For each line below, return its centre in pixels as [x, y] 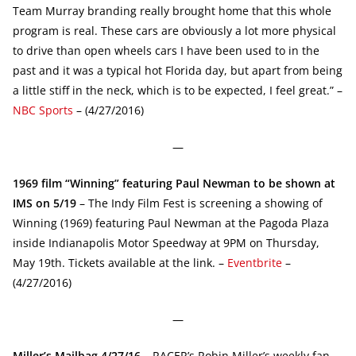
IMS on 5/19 [44, 203]
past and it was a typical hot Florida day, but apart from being [178, 70]
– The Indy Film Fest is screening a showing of [199, 203]
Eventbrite [255, 262]
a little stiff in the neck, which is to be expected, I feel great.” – [178, 90]
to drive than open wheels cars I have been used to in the [166, 50]
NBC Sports [43, 110]
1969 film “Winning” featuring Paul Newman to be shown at [174, 183]
